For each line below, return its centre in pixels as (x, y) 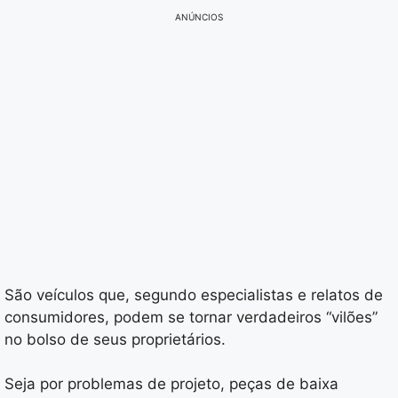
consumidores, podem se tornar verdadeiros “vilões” (191, 317)
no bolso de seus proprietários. (115, 339)
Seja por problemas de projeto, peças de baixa (171, 384)
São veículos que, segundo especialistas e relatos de (194, 295)
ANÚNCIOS (199, 16)
